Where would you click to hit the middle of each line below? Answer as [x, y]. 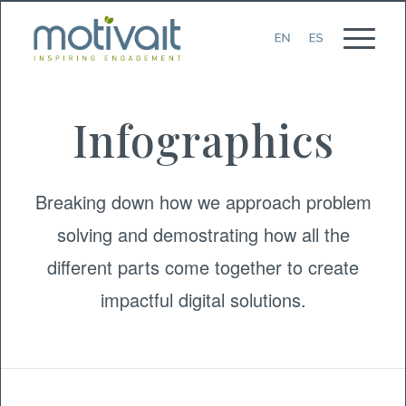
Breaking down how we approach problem [203, 201]
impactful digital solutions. [203, 299]
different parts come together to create [203, 266]
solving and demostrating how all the [203, 234]
